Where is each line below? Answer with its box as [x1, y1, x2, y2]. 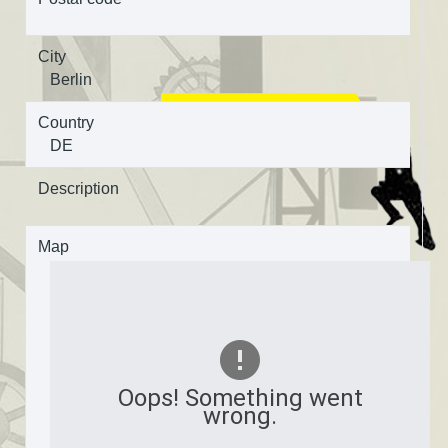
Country [38, 113, 94, 131]
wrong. [203, 401, 277, 430]
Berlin [50, 70, 92, 88]
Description [38, 179, 119, 197]
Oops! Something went [117, 383, 363, 412]
